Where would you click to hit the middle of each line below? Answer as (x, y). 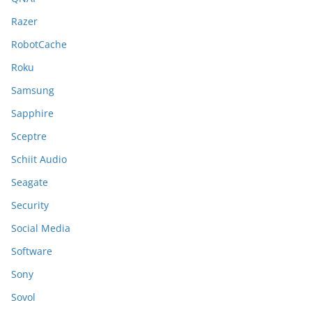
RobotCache (39, 44)
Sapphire (32, 113)
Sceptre (29, 136)
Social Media (41, 228)
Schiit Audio (39, 159)
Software (32, 251)
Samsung (33, 90)
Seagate (30, 182)
